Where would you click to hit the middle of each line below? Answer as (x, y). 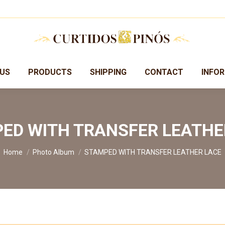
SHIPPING (108, 72)
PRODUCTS (50, 72)
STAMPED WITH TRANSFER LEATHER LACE (153, 152)
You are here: (26, 148)
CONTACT (164, 72)
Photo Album (53, 152)
